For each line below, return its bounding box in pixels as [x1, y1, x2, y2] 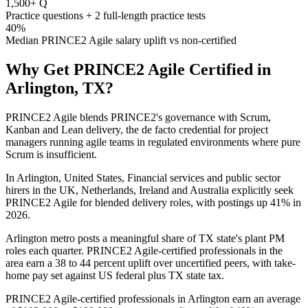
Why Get [5, 60, 74, 78]
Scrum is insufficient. [5, 148, 97, 160]
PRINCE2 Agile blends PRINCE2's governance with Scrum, [5, 111, 271, 123]
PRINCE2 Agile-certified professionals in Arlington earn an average [5, 292, 300, 305]
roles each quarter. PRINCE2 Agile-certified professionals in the [5, 244, 283, 256]
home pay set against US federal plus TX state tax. [5, 269, 224, 281]
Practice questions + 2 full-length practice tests [5, 10, 206, 22]
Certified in [185, 60, 271, 78]
